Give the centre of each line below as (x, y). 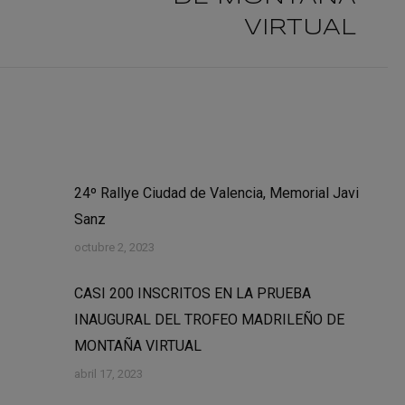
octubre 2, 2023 (114, 247)
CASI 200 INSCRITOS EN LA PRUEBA (192, 293)
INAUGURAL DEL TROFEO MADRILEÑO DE (209, 320)
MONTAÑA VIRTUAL (137, 346)
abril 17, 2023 (108, 374)
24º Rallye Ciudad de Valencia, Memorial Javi (216, 193)
